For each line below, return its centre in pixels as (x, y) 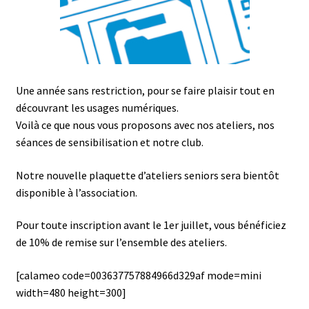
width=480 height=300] (71, 293)
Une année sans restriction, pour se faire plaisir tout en (145, 91)
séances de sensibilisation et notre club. (109, 142)
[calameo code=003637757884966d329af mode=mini (138, 276)
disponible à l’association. (76, 192)
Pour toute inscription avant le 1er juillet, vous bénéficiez (151, 225)
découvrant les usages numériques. (97, 108)
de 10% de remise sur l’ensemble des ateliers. (121, 242)
